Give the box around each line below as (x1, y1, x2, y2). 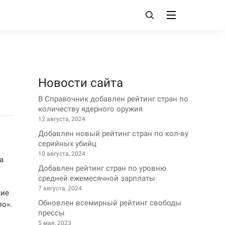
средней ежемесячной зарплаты (38, 174, 155, 183)
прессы (38, 208, 65, 217)
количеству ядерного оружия (38, 104, 143, 114)
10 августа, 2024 (38, 150, 85, 157)
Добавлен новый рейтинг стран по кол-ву (38, 129, 188, 138)
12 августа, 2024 (38, 116, 85, 123)
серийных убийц (38, 139, 96, 148)
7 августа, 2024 (38, 185, 82, 192)
